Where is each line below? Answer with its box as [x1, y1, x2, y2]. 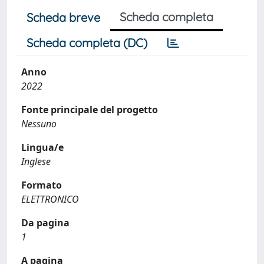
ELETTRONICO [21, 193, 79, 206]
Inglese [21, 155, 51, 168]
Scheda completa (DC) [27, 35, 147, 50]
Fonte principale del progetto [21, 103, 158, 116]
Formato [21, 179, 62, 192]
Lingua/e [21, 141, 64, 154]
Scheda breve [27, 10, 100, 25]
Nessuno [21, 117, 57, 130]
